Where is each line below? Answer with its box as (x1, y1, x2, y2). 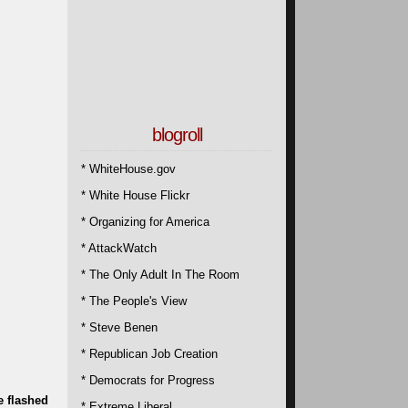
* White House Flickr (81, 188, 189, 202)
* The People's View (81, 293, 187, 308)
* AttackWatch (81, 240, 157, 255)
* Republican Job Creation (81, 346, 218, 361)
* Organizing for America (81, 214, 209, 229)
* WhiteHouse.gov (81, 161, 176, 176)
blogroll (151, 124, 202, 145)
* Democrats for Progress (81, 372, 215, 387)
